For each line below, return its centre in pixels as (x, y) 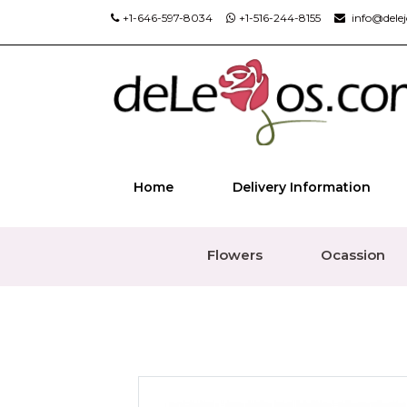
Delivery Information (301, 187)
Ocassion (352, 255)
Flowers (234, 255)
